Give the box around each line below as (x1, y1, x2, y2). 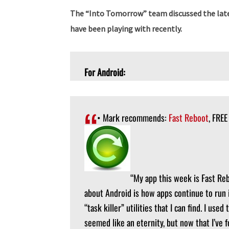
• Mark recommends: (97, 111, 169, 124)
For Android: (84, 65, 125, 79)
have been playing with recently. (70, 24, 182, 34)
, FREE (209, 111, 227, 124)
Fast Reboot (169, 111, 209, 124)
